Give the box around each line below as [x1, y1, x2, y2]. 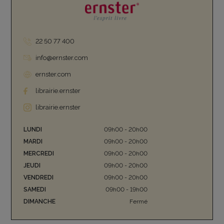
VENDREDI [23, 174, 54, 181]
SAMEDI [23, 186, 46, 193]
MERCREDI [23, 150, 54, 157]
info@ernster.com [35, 54, 88, 62]
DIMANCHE [23, 198, 56, 205]
